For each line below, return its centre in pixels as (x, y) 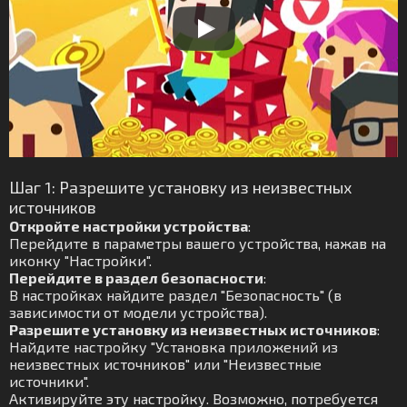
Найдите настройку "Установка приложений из (174, 347)
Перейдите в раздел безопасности (136, 278)
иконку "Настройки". (80, 260)
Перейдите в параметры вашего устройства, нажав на (198, 243)
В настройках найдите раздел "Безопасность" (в (175, 295)
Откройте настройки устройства (129, 226)
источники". (49, 381)
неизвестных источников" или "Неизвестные (165, 364)
